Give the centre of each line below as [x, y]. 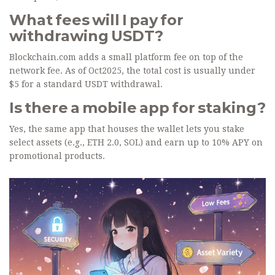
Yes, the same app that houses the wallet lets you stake [127, 129]
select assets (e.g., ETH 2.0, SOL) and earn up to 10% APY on [136, 143]
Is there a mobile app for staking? [137, 108]
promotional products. [57, 156]
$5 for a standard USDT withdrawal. [86, 84]
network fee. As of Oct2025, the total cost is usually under [132, 71]
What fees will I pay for [96, 20]
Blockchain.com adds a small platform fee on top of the [126, 57]
